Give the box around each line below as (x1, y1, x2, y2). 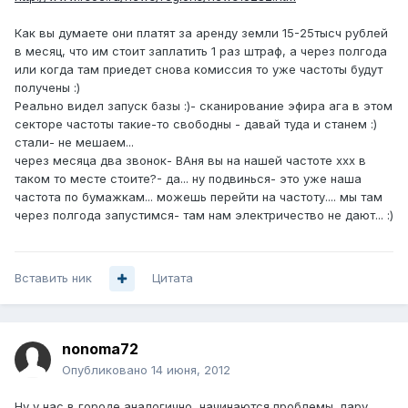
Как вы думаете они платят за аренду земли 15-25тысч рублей (15, 25, 388, 41)
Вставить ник (15, 270, 92, 286)
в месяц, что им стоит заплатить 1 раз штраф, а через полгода (15, 44, 387, 59)
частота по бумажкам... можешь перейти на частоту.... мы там (15, 189, 382, 205)
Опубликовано (62, 362, 151, 378)
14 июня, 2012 (151, 362, 230, 378)
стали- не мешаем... (15, 135, 134, 150)
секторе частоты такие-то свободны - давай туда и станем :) (15, 117, 377, 132)
